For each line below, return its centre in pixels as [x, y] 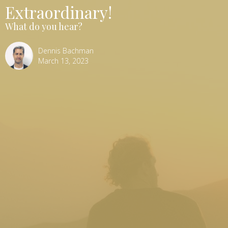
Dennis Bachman [66, 50]
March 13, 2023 [63, 61]
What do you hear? [44, 26]
